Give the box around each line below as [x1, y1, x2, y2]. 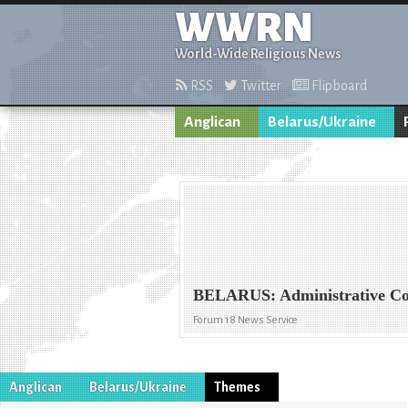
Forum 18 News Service [193, 314, 299, 327]
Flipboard [309, 78, 367, 93]
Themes [214, 379, 260, 394]
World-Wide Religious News [175, 46, 342, 61]
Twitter [238, 78, 281, 93]
